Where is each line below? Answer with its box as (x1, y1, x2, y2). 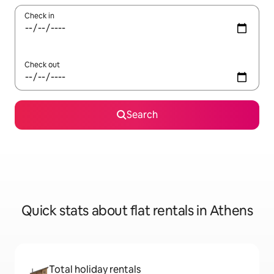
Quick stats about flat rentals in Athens (21, 202, 253, 220)
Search (126, 108, 158, 121)
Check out (24, 60, 60, 70)
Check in (24, 11, 54, 21)
